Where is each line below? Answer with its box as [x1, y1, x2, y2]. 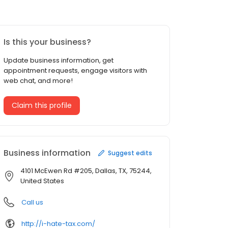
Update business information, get [4, 55, 113, 66]
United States [20, 176, 64, 186]
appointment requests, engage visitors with [4, 66, 147, 76]
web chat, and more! [4, 76, 73, 86]
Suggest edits [108, 148, 152, 157]
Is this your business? [4, 36, 91, 48]
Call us [21, 197, 43, 208]
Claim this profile [12, 100, 72, 111]
